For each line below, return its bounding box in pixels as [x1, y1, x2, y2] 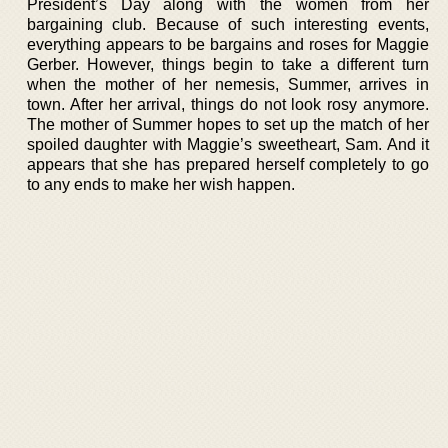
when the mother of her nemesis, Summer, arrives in [27, 76, 429, 93]
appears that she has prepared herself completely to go [27, 156, 429, 173]
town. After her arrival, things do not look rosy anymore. [27, 96, 429, 113]
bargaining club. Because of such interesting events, [27, 16, 429, 33]
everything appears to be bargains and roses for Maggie [27, 36, 429, 53]
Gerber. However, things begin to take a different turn [27, 56, 429, 73]
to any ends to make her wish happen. [27, 176, 295, 193]
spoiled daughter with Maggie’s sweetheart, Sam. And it [27, 136, 429, 153]
